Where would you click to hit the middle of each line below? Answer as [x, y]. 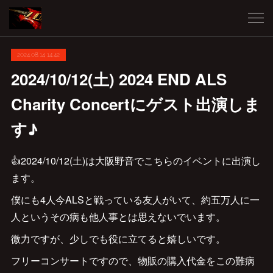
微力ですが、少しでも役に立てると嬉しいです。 [118, 239]
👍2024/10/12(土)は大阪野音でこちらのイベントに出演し [136, 161]
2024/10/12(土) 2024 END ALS [119, 79]
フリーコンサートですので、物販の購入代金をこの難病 [133, 261]
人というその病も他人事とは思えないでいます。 [118, 217]
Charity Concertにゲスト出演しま [135, 104]
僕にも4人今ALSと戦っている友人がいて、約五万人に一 [135, 200]
